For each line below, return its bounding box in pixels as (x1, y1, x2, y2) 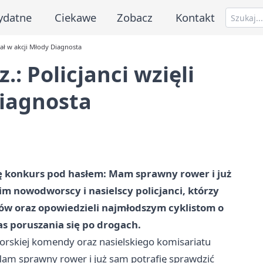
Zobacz (117, 9, 153, 25)
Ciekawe (54, 9, 96, 25)
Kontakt (176, 9, 215, 25)
